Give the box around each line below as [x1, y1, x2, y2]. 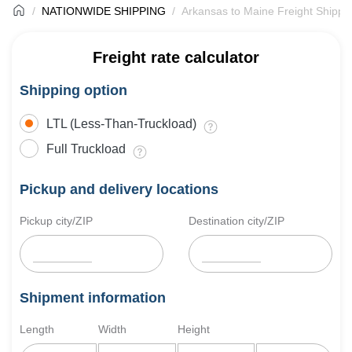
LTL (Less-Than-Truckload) [46, 117, 196, 130]
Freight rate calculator [93, 49, 259, 66]
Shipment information [20, 290, 166, 306]
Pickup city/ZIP [20, 214, 93, 227]
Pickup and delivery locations [20, 181, 218, 197]
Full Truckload [46, 142, 126, 156]
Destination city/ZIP [188, 214, 284, 227]
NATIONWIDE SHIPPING [42, 5, 166, 17]
